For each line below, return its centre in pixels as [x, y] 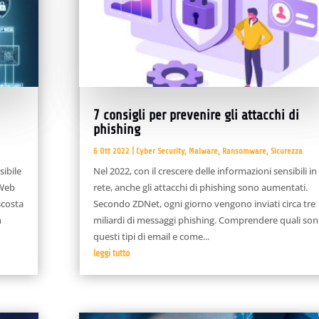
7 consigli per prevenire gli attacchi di [196, 115]
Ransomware [244, 151]
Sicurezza [286, 151]
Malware [203, 151]
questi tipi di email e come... [151, 236]
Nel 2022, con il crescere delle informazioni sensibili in [205, 171]
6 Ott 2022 [111, 151]
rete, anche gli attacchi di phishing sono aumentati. [200, 187]
